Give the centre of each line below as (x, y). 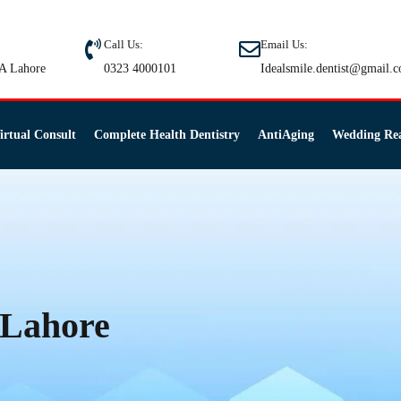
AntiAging (286, 135)
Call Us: (123, 44)
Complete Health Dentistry (166, 135)
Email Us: (285, 44)
